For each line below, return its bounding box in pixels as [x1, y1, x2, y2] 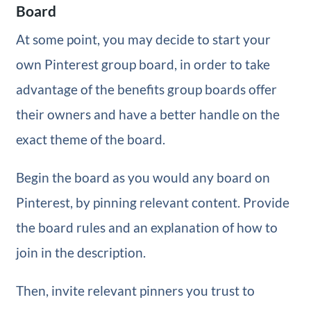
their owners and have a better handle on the [15, 106, 280, 122]
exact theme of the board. [15, 131, 165, 147]
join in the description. [15, 244, 146, 260]
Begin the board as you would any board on [15, 169, 270, 185]
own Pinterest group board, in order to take [15, 56, 270, 72]
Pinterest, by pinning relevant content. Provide [15, 194, 289, 210]
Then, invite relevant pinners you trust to [15, 282, 255, 299]
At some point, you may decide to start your [15, 31, 271, 47]
